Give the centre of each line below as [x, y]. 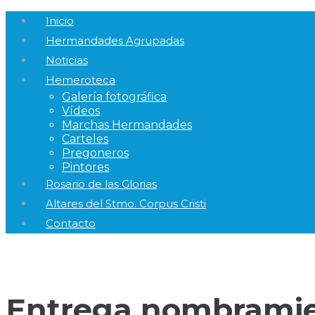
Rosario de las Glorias [101, 184]
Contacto [70, 224]
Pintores [85, 167]
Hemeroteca [80, 80]
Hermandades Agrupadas [115, 41]
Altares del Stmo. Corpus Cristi [126, 204]
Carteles [85, 139]
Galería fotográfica [114, 97]
